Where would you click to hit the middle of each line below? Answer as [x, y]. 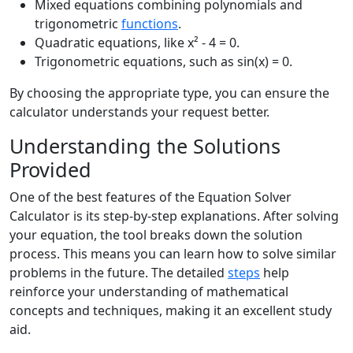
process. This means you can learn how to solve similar [173, 254]
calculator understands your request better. [139, 112]
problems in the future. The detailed [119, 273]
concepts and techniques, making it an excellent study [171, 310]
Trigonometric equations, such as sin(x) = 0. [163, 61]
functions [150, 24]
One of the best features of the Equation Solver [150, 197]
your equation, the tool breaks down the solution [156, 235]
